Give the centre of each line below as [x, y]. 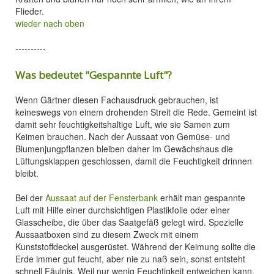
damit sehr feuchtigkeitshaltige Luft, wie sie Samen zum [123, 124]
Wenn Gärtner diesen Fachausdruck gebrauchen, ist [117, 100]
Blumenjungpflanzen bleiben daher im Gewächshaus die [124, 149]
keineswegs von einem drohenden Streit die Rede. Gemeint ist [136, 112]
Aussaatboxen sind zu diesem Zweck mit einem [107, 234]
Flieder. [30, 11]
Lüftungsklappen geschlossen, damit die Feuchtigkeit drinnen [134, 161]
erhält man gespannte [202, 198]
